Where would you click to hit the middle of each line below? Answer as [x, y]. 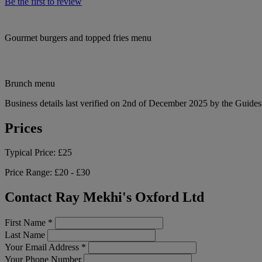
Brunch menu [30, 83]
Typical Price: [31, 153]
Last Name [25, 235]
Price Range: [30, 173]
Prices [23, 128]
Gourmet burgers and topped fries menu [78, 37]
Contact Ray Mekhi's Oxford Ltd [104, 197]
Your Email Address [43, 247]
